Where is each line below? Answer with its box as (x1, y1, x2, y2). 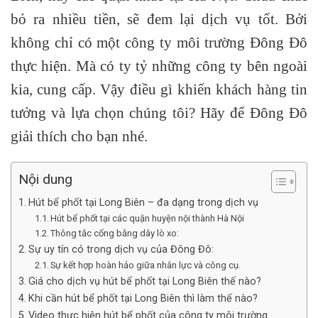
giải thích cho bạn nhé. (11, 127, 148, 144)
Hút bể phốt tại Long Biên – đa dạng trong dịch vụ (28, 197, 258, 209)
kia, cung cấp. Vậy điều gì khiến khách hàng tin (11, 80, 307, 97)
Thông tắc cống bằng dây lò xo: (50, 228, 180, 239)
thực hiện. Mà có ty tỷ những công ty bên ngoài (11, 57, 307, 74)
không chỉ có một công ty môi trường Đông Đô (11, 33, 307, 50)
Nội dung (18, 171, 72, 188)
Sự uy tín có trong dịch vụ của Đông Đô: (28, 243, 214, 256)
